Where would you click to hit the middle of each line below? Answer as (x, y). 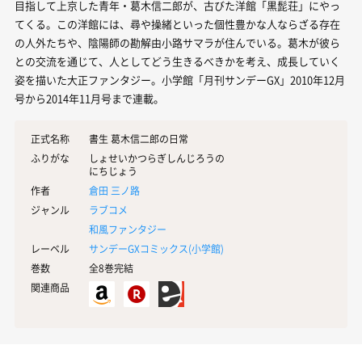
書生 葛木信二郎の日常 (139, 139)
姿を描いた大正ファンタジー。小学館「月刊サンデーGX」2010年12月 (180, 80)
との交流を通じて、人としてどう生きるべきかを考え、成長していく (177, 61)
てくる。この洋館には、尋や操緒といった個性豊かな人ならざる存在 (177, 24)
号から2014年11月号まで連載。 (89, 98)
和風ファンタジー (128, 229)
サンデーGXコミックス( (140, 249)
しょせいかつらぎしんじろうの (157, 158)
